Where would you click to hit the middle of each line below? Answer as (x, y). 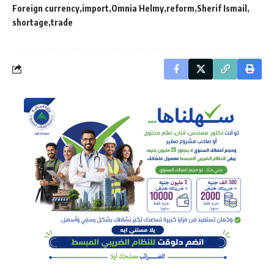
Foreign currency (46, 8)
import (95, 8)
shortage (30, 22)
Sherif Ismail (222, 8)
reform (180, 8)
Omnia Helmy (138, 8)
